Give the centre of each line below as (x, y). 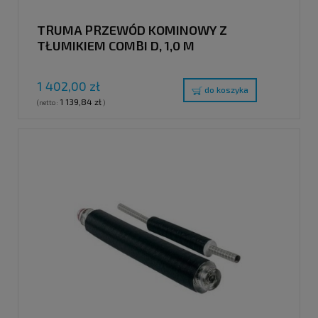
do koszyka (226, 90)
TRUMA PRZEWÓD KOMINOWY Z (132, 29)
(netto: (48, 103)
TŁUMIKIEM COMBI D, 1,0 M (116, 45)
